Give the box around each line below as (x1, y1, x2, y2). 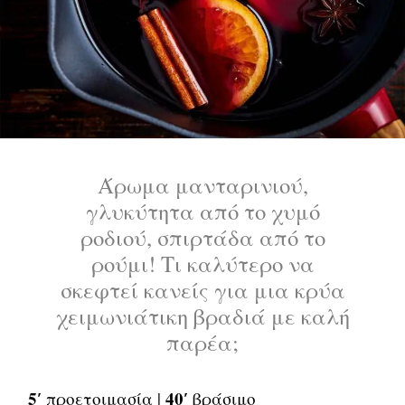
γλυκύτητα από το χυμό (85, 195, 320, 226)
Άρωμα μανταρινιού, (97, 169, 308, 200)
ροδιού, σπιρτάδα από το (80, 221, 325, 252)
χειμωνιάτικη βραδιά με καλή (55, 300, 350, 331)
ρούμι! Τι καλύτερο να (90, 248, 315, 278)
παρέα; (166, 326, 239, 357)
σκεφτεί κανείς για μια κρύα (60, 274, 345, 305)
